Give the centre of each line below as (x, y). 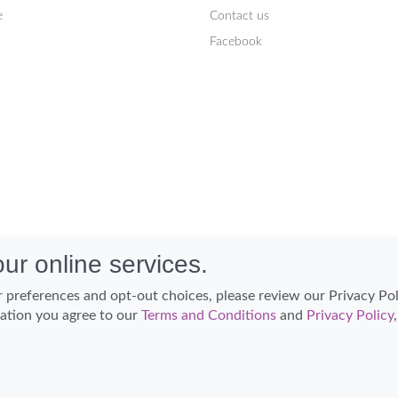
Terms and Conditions (209, 315)
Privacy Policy (350, 315)
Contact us (239, 16)
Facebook (236, 42)
